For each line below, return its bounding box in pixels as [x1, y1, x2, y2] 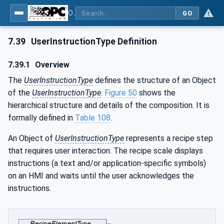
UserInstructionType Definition [29, 36, 157, 46]
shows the [137, 87, 175, 97]
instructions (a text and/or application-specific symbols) [8, 158, 206, 168]
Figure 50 [104, 87, 137, 97]
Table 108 [75, 112, 110, 122]
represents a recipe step [124, 133, 213, 143]
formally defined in [8, 112, 75, 122]
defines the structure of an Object [93, 75, 216, 85]
